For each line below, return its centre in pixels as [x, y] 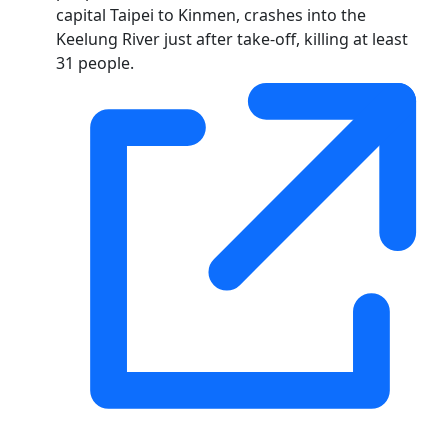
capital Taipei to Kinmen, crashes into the [211, 14]
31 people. [95, 62]
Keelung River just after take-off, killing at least [232, 38]
